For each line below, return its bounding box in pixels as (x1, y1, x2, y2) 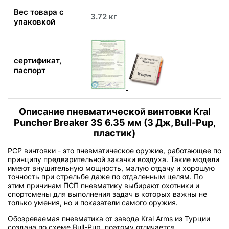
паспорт (14, 65, 45, 76)
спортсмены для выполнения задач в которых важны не (8, 190, 207, 199)
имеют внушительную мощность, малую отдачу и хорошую (8, 164, 215, 173)
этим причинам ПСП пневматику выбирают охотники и (8, 181, 199, 190)
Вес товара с (14, 7, 64, 17)
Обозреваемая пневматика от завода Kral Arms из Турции (8, 214, 210, 223)
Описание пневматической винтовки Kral (18, 106, 211, 118)
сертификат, (14, 56, 61, 66)
